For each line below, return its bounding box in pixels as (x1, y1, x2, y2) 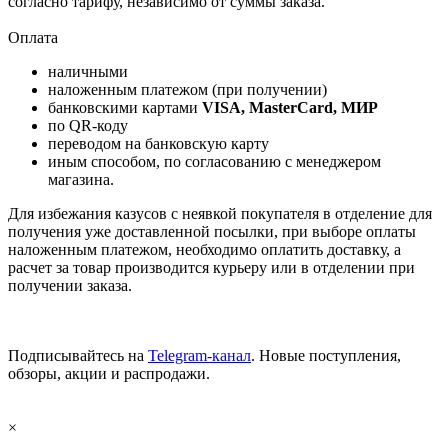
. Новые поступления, (251, 347, 401, 365)
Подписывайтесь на (8, 347, 148, 365)
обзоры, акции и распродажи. (8, 365, 210, 383)
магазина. (48, 171, 114, 189)
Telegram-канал (148, 347, 251, 365)
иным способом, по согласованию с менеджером (48, 153, 381, 171)
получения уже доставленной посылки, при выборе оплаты (8, 223, 416, 241)
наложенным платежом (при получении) (48, 81, 327, 99)
